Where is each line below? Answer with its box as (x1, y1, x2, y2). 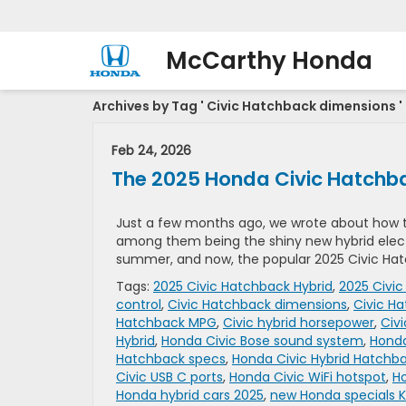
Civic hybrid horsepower (223, 314, 374, 332)
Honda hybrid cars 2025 (116, 386, 264, 404)
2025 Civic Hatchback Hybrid (153, 277, 333, 295)
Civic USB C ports (116, 368, 223, 386)
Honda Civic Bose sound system (161, 332, 363, 350)
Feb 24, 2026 (111, 141, 191, 159)
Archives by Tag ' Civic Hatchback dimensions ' (92, 97, 402, 115)
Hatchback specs (116, 350, 226, 368)
